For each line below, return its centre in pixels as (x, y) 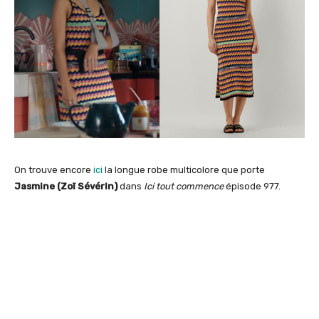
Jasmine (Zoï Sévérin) (66, 187)
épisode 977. (252, 187)
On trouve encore (54, 170)
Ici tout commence (184, 187)
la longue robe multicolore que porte (184, 170)
